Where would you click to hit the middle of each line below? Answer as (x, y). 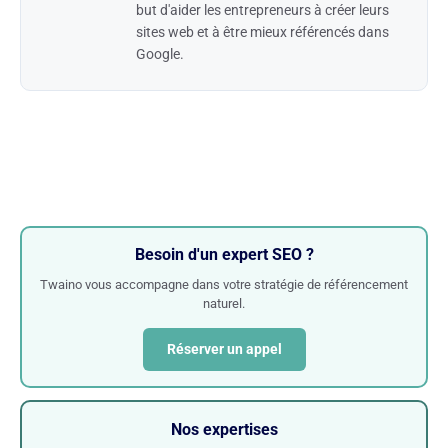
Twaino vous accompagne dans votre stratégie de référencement (224, 284)
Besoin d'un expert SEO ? (224, 254)
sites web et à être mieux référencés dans (262, 31)
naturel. (224, 303)
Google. (160, 53)
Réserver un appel (224, 348)
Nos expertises (224, 429)
